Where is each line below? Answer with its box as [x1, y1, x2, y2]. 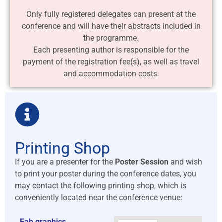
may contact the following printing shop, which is [15, 181, 186, 191]
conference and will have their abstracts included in [21, 21, 201, 31]
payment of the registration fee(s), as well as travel [23, 57, 199, 67]
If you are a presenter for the [15, 157, 115, 167]
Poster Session [115, 157, 168, 167]
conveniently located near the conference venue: [15, 193, 182, 203]
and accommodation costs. [63, 69, 159, 79]
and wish [168, 157, 202, 167]
